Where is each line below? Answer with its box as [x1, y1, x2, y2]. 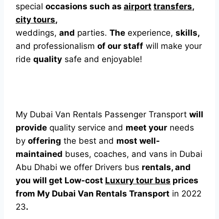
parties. [75, 28, 109, 38]
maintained [16, 149, 63, 159]
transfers [153, 1, 192, 11]
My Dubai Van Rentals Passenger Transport [16, 109, 189, 119]
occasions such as [45, 1, 124, 11]
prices [171, 175, 198, 185]
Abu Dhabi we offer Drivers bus [16, 162, 142, 172]
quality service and [47, 123, 126, 132]
